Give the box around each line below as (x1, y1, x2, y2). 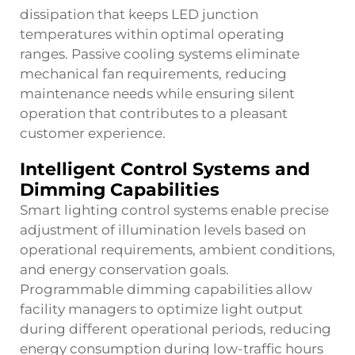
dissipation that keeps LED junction (20, 6, 258, 22)
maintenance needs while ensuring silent (20, 86, 295, 101)
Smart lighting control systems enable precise (20, 202, 329, 218)
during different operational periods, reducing (20, 321, 331, 337)
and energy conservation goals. (20, 261, 229, 277)
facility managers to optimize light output (20, 301, 303, 317)
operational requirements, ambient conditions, (20, 242, 335, 258)
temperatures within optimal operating (20, 26, 284, 42)
